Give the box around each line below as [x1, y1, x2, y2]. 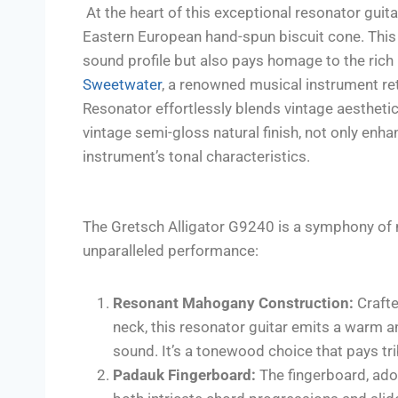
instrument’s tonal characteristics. [83, 147, 310, 165]
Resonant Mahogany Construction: [113, 293, 354, 312]
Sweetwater [83, 75, 162, 93]
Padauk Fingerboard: [113, 365, 256, 384]
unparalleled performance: [83, 241, 259, 259]
